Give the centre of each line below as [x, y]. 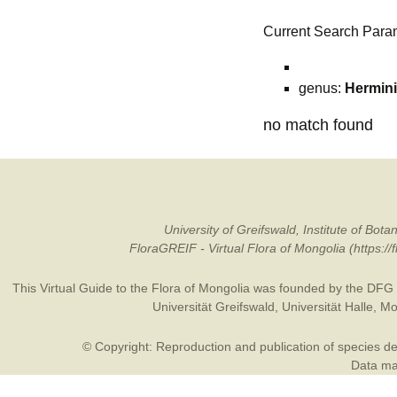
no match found [318, 125]
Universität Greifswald [213, 307]
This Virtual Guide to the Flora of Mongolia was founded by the [189, 288]
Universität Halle [327, 307]
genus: [322, 88]
